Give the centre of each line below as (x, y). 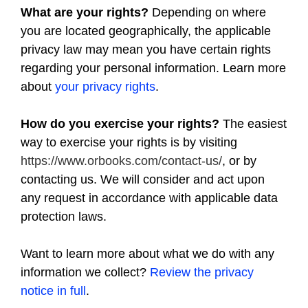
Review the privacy (202, 272)
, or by (239, 161)
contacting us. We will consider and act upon (143, 179)
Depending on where (207, 12)
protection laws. (64, 217)
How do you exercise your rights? (120, 124)
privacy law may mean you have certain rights (146, 49)
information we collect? (85, 272)
